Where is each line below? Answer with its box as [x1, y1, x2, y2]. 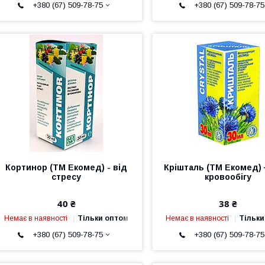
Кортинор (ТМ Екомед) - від [5, 162, 128, 172]
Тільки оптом [77, 214, 129, 222]
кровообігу [204, 172, 251, 182]
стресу [51, 172, 82, 182]
